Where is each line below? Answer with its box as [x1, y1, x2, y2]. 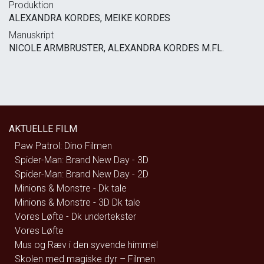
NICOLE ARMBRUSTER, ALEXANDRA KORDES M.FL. [9, 42, 224, 54]
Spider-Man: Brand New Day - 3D [15, 154, 148, 166]
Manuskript [9, 29, 54, 41]
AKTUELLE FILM [9, 123, 77, 135]
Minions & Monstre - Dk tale [15, 183, 127, 194]
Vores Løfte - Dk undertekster [15, 211, 136, 223]
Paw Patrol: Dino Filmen [15, 140, 112, 152]
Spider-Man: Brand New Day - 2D [15, 169, 148, 180]
